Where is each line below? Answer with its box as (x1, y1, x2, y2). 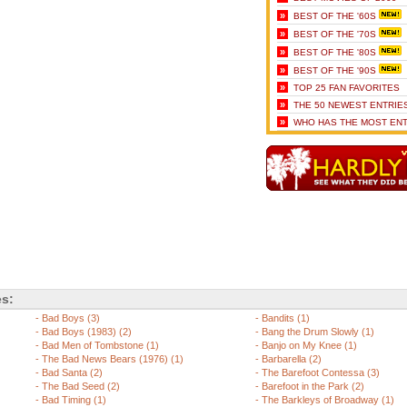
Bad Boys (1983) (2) (42, 326, 132, 337)
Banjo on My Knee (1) (262, 340, 357, 351)
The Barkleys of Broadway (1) (262, 394, 394, 405)
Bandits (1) (262, 313, 310, 323)
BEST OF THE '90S (293, 65, 376, 75)
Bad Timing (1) (42, 394, 106, 405)
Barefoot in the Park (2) (262, 381, 364, 392)
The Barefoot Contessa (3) (262, 367, 380, 378)
